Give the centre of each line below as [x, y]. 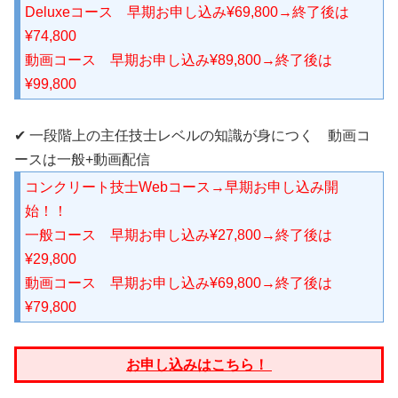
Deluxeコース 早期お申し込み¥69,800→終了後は [187, 12]
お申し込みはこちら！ [199, 365]
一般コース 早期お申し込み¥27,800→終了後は [179, 235]
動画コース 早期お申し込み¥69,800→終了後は [179, 283]
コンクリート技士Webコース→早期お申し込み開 [182, 187]
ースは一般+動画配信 [82, 159]
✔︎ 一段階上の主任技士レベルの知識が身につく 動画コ [192, 135]
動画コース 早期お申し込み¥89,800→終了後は [179, 60]
